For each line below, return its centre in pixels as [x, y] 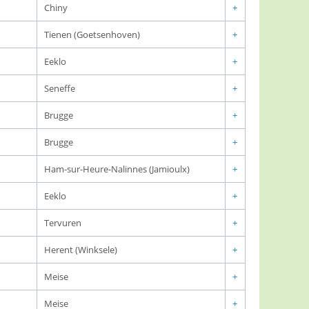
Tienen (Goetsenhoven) [92, 34]
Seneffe [60, 88]
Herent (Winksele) [81, 250]
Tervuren [63, 223]
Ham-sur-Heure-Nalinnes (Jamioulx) [117, 169]
